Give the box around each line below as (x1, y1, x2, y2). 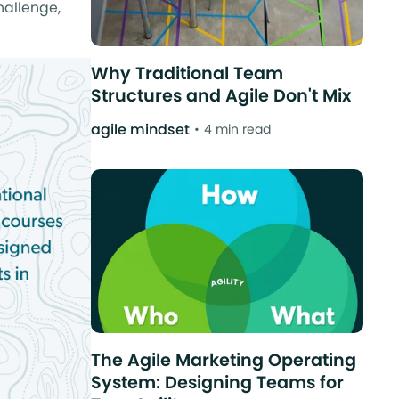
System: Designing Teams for (90, 370, 344, 395)
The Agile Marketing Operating (90, 347, 356, 372)
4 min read (203, 120, 271, 139)
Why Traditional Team (90, 61, 283, 85)
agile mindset (90, 119, 190, 141)
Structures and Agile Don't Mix (90, 83, 351, 108)
